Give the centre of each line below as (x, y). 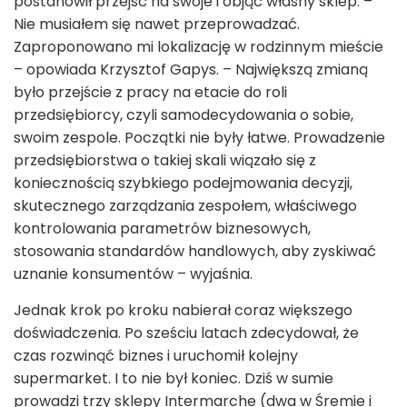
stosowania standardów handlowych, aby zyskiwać (195, 252)
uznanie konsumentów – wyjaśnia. (133, 274)
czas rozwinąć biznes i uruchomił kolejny (156, 356)
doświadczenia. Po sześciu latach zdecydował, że (186, 333)
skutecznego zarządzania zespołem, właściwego (185, 206)
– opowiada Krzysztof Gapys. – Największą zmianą (191, 70)
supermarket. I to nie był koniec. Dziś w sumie (174, 379)
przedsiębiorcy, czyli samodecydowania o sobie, (184, 115)
